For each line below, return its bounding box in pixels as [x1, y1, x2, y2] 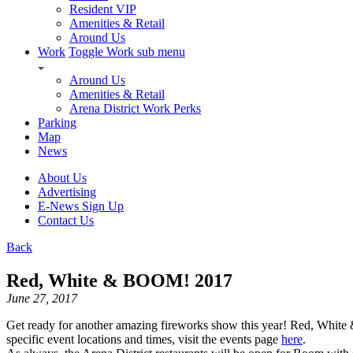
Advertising [38, 185, 96, 199]
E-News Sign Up [38, 199, 124, 214]
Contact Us [38, 214, 94, 228]
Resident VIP [69, 2, 136, 17]
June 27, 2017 [6, 291, 77, 305]
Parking [38, 116, 76, 130]
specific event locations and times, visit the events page [6, 332, 281, 346]
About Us [38, 171, 87, 185]
